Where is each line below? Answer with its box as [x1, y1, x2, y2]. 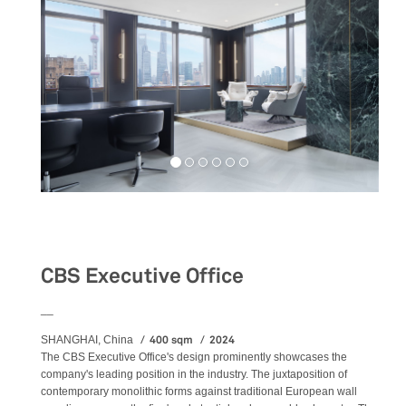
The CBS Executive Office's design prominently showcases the [41, 350, 347, 363]
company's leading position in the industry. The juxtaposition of [41, 367, 347, 381]
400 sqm [150, 332, 196, 347]
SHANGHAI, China [41, 333, 133, 346]
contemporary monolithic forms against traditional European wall [41, 384, 357, 398]
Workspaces [41, 216, 150, 242]
